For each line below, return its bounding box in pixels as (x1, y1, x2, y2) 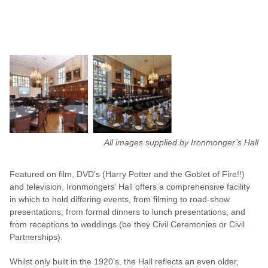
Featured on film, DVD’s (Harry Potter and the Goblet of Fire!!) (10, 169, 245, 179)
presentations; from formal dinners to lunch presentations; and (10, 207, 245, 217)
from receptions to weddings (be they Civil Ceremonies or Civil (10, 220, 245, 230)
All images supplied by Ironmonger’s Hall (104, 138, 258, 148)
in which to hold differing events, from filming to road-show (10, 194, 230, 205)
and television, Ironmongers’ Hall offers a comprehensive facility (10, 182, 250, 192)
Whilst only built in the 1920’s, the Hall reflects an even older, (10, 257, 239, 267)
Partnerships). (10, 232, 63, 242)
